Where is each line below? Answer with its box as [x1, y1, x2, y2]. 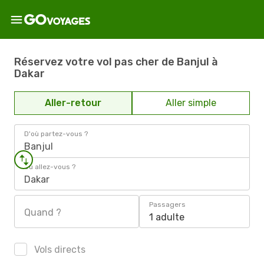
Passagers [149, 200, 186, 209]
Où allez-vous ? [24, 163, 75, 171]
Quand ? [24, 207, 61, 218]
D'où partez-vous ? [24, 130, 88, 138]
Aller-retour [45, 97, 101, 108]
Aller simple [166, 97, 216, 108]
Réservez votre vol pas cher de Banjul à [14, 55, 218, 68]
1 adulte [149, 212, 184, 223]
